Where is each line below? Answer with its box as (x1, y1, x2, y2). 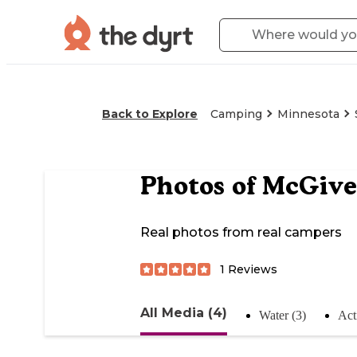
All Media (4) (140, 304, 227, 320)
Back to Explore (102, 107, 198, 121)
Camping (210, 107, 262, 121)
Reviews (225, 261, 277, 277)
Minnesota (277, 107, 339, 121)
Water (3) (259, 308, 306, 322)
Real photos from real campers (140, 225, 342, 241)
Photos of (140, 171, 262, 202)
